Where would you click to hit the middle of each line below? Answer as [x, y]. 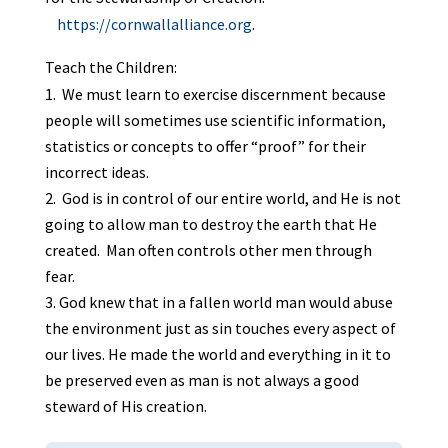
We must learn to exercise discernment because [222, 93]
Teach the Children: [110, 66]
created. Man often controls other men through [208, 249]
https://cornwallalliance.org [148, 23]
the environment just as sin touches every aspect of [220, 327]
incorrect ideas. [96, 171]
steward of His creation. [125, 405]
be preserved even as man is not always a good [201, 379]
